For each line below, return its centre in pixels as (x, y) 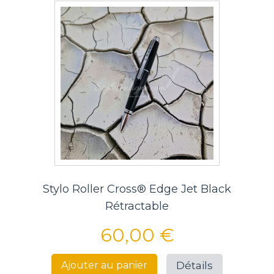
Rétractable (137, 206)
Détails (194, 265)
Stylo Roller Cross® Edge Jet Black (137, 189)
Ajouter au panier (104, 265)
